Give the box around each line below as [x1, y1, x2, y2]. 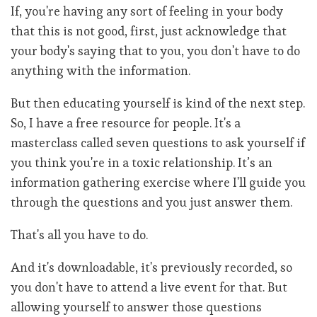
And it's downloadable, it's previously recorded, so [11, 259, 292, 276]
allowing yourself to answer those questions [11, 299, 262, 316]
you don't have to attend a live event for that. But [11, 279, 287, 296]
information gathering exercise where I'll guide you [11, 174, 306, 191]
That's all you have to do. [11, 226, 148, 243]
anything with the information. [11, 62, 190, 79]
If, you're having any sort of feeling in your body [11, 3, 283, 20]
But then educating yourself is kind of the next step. [11, 95, 305, 112]
